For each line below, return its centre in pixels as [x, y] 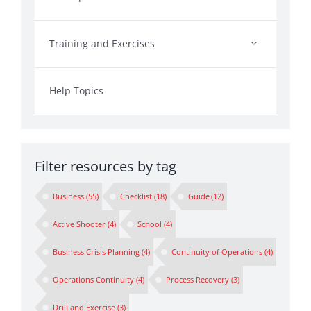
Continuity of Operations [217, 251]
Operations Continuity [94, 279]
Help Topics [76, 90]
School [149, 224]
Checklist [136, 196]
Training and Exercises [102, 43]
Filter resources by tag [105, 166]
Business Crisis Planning [96, 251]
